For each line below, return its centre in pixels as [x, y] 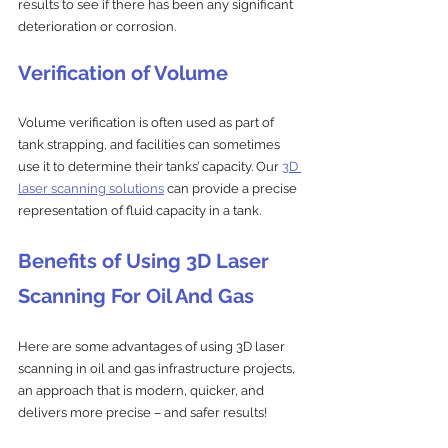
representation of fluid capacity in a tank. [139, 210]
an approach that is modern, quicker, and [142, 390]
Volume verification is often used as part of [147, 122]
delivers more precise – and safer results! [142, 412]
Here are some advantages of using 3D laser [153, 346]
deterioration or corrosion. [97, 26]
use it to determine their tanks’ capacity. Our [150, 166]
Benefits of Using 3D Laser [146, 260]
